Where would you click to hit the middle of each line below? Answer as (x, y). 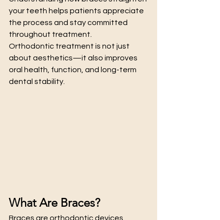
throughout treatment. (50, 34)
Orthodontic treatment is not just (70, 46)
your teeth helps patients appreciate (77, 11)
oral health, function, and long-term (73, 70)
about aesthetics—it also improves (74, 58)
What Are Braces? (55, 202)
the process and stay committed (69, 23)
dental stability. (37, 82)
